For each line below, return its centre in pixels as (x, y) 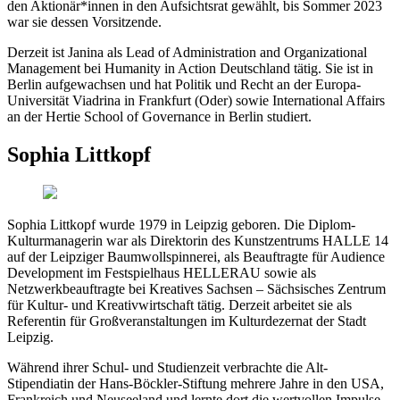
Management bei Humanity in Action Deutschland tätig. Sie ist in (190, 68)
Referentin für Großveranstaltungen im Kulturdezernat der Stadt (187, 321)
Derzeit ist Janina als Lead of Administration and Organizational (187, 52)
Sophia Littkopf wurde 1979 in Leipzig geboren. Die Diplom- (181, 224)
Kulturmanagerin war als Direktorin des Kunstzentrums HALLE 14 (198, 240)
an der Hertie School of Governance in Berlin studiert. (159, 116)
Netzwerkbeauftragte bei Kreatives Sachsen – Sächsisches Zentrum (196, 288)
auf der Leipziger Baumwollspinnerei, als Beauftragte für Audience (196, 256)
